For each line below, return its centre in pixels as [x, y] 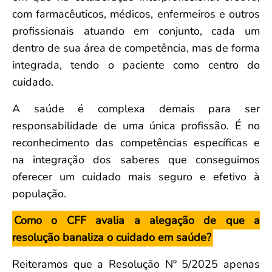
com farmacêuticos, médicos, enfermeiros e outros [136, 14]
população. [39, 193]
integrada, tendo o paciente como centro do [136, 65]
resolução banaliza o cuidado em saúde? [112, 237]
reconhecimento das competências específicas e [136, 142]
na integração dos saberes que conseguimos [136, 159]
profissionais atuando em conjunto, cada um [136, 31]
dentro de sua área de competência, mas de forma [136, 48]
